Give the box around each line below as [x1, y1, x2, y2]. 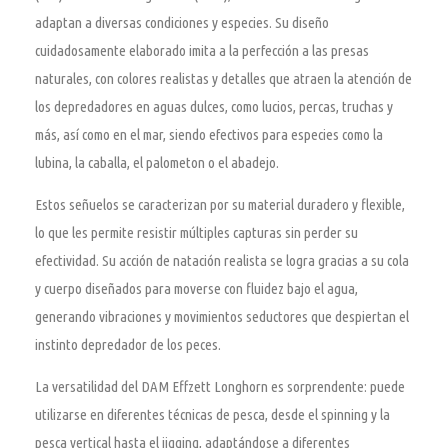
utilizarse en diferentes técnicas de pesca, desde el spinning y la [35, 406, 390, 424]
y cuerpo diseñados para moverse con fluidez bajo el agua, [35, 279, 358, 297]
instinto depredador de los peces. [35, 335, 221, 353]
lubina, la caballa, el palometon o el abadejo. [35, 153, 279, 171]
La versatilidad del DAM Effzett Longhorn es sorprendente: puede [35, 378, 405, 396]
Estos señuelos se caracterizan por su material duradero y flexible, [35, 195, 405, 213]
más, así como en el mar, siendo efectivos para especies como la [35, 125, 383, 143]
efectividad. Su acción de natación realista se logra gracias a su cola [35, 251, 409, 269]
